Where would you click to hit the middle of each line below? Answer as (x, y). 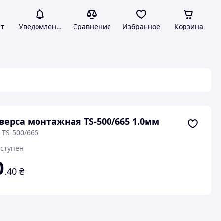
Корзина (188, 26)
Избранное (141, 26)
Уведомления (41, 26)
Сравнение (92, 26)
